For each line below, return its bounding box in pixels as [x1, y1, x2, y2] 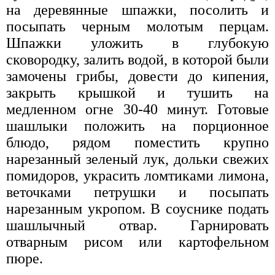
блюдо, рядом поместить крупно [6, 134, 269, 151]
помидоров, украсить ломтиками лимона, [6, 168, 269, 184]
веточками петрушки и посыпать [6, 184, 269, 201]
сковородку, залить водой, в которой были [6, 52, 269, 68]
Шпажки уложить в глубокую [6, 35, 269, 52]
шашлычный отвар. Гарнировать [6, 217, 269, 234]
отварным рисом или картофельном [6, 234, 269, 250]
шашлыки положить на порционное [6, 118, 269, 134]
